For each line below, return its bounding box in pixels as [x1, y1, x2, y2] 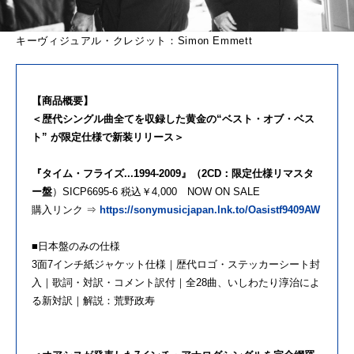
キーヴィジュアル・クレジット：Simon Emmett [16, 34, 253, 47]
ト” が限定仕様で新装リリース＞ [32, 130, 184, 143]
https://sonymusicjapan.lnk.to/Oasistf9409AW [100, 203, 320, 216]
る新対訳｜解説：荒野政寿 [32, 294, 155, 307]
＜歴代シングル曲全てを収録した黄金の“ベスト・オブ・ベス [32, 112, 314, 125]
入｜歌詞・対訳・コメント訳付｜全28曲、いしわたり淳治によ [32, 276, 320, 288]
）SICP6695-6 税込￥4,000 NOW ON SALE [52, 185, 260, 198]
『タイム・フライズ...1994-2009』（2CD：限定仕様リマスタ [32, 167, 314, 179]
